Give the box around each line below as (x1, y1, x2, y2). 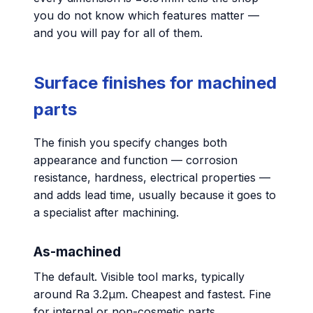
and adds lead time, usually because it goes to (34, 187, 276, 202)
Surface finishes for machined (34, 72, 277, 93)
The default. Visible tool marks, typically (34, 270, 245, 284)
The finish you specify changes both (34, 135, 227, 150)
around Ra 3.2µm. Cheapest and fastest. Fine (34, 287, 271, 302)
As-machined (34, 242, 121, 260)
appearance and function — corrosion (34, 152, 238, 167)
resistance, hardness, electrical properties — (34, 170, 270, 184)
